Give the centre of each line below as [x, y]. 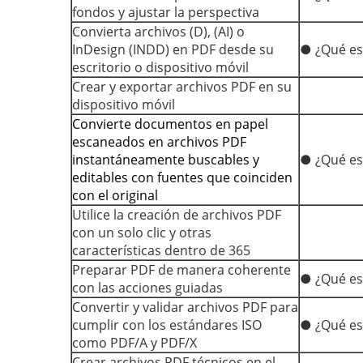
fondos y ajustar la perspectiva [166, 12]
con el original [115, 195]
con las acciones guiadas [147, 288]
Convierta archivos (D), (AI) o [158, 32]
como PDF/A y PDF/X [135, 343]
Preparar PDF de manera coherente [181, 270]
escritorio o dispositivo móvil [160, 67]
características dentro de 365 [161, 250]
